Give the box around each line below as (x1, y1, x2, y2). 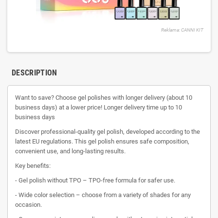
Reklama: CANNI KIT (161, 26, 203, 33)
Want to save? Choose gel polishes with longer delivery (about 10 (15, 93, 192, 101)
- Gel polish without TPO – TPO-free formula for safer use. (15, 176, 175, 184)
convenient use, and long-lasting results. (15, 147, 126, 155)
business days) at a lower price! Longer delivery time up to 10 (15, 103, 182, 111)
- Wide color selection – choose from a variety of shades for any (15, 191, 191, 199)
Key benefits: (15, 162, 51, 169)
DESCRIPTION (12, 68, 57, 77)
